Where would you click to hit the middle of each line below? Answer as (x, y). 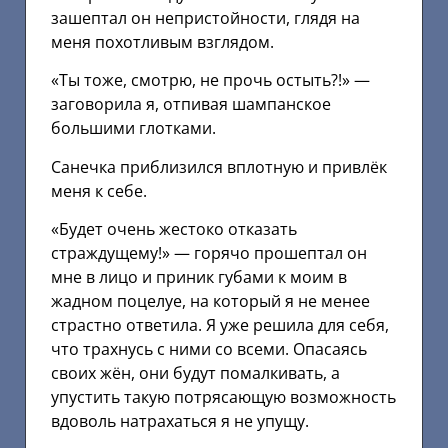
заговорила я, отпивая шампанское (191, 104)
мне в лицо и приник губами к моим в (199, 276)
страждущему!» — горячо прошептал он (209, 252)
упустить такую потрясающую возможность (223, 396)
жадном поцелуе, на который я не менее (210, 300)
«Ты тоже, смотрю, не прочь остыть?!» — (210, 80)
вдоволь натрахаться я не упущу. (180, 420)
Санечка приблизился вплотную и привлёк (219, 166)
